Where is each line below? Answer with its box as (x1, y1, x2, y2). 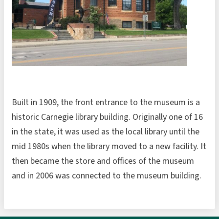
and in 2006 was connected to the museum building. (12, 169, 201, 182)
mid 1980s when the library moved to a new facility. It (12, 140, 206, 153)
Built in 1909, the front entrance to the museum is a (12, 96, 200, 109)
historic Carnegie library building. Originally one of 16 (12, 110, 203, 123)
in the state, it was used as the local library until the (12, 125, 199, 138)
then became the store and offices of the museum (12, 154, 194, 167)
